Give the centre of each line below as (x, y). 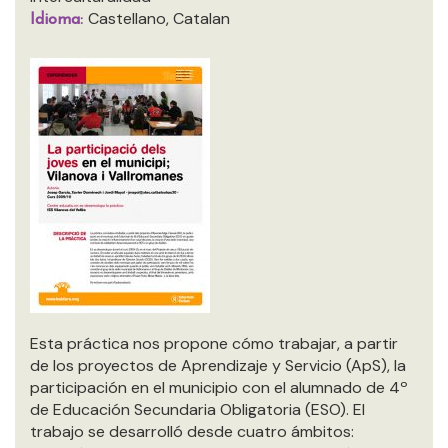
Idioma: (59, 20)
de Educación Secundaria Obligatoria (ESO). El (197, 409)
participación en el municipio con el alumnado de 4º (219, 387)
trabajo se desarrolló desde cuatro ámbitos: (192, 431)
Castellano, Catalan (159, 18)
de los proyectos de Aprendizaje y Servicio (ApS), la (218, 365)
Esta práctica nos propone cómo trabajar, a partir (214, 343)
